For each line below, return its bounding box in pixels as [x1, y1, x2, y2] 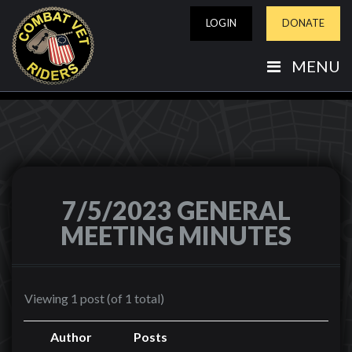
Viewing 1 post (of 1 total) [24, 291, 164, 306]
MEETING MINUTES [60, 220, 291, 251]
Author [49, 329, 92, 344]
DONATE [282, 16, 324, 29]
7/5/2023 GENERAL [61, 195, 291, 225]
